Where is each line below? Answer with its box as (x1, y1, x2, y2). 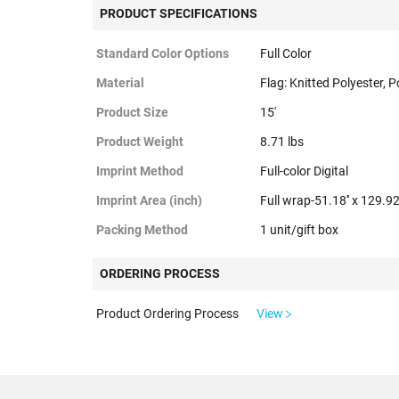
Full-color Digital (260, 164, 348, 178)
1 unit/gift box (260, 223, 338, 237)
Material (96, 76, 144, 90)
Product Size (96, 105, 168, 119)
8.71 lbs (260, 134, 304, 149)
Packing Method (96, 223, 188, 237)
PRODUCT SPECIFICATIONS (100, 6, 257, 20)
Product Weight (96, 134, 183, 149)
